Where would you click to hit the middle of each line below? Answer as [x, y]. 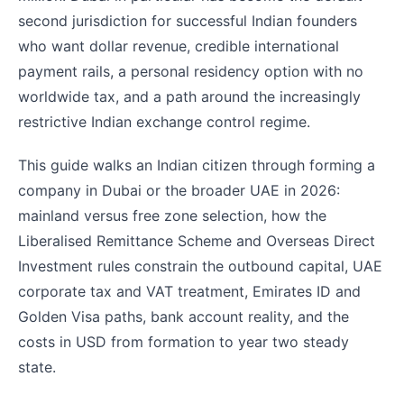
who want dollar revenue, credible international [179, 46]
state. [37, 367]
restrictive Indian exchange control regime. [164, 122]
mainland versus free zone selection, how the [172, 216]
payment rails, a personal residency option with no [191, 72]
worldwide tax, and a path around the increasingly [189, 97]
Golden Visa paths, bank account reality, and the [184, 317]
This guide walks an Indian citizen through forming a [197, 165]
